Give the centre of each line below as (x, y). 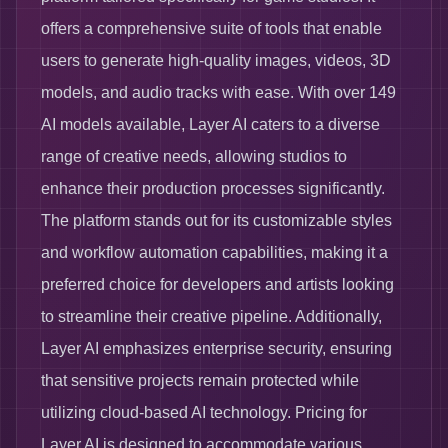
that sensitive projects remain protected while (200, 380)
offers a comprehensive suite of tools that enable (211, 28)
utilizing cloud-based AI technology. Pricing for (204, 412)
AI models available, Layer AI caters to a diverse (210, 124)
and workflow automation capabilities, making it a (214, 252)
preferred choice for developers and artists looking (217, 284)
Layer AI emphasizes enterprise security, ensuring (216, 348)
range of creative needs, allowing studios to (194, 156)
